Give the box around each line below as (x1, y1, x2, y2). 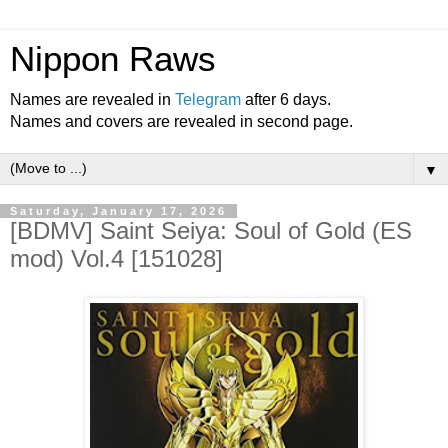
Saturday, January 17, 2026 (10, 205, 227, 217)
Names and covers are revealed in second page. (10, 113, 353, 130)
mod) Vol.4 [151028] (10, 245, 223, 272)
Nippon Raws (10, 40, 216, 78)
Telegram (175, 91, 241, 108)
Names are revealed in (10, 91, 175, 108)
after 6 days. (241, 91, 331, 108)
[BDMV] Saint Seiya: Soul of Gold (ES (10, 217, 412, 244)
